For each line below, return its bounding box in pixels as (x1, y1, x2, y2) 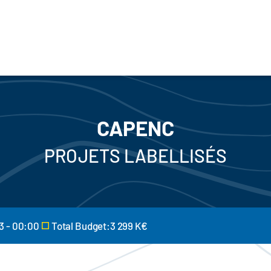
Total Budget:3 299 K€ (51, 220, 148, 232)
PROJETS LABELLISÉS (44, 145, 227, 166)
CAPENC (97, 115, 174, 140)
